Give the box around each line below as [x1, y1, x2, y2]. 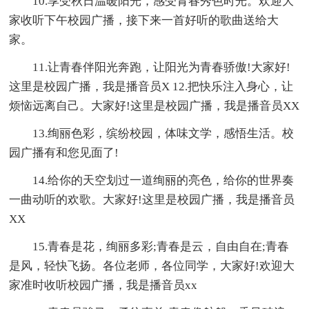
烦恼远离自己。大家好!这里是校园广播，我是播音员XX [9, 99, 300, 112]
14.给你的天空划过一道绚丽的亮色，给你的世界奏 [32, 173, 295, 187]
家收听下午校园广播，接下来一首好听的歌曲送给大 [9, 13, 279, 27]
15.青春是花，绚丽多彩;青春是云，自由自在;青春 [32, 239, 290, 253]
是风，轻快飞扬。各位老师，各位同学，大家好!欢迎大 [9, 259, 295, 272]
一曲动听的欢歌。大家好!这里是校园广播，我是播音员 [9, 192, 295, 206]
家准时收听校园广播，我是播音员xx [9, 278, 198, 292]
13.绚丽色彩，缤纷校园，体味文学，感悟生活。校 [32, 126, 295, 140]
